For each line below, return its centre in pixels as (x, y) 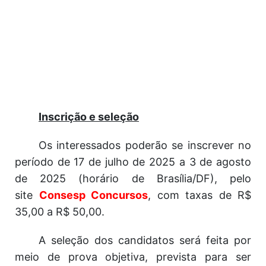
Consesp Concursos (93, 195)
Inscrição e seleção (89, 117)
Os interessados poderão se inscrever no (145, 145)
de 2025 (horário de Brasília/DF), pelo (133, 178)
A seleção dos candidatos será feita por (145, 240)
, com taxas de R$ (199, 195)
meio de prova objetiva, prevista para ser (133, 257)
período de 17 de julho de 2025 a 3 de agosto (133, 162)
